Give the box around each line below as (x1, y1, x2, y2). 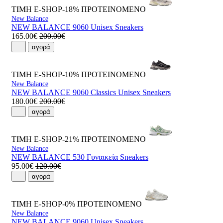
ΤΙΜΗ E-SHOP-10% (11, 70, 79, 79)
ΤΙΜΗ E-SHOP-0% (11, 200, 75, 209)
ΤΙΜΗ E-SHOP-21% (11, 134, 79, 143)
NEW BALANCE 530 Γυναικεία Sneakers (11, 152, 148, 161)
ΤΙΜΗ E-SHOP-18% (11, 5, 79, 14)
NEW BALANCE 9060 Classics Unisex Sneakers (11, 88, 171, 97)
